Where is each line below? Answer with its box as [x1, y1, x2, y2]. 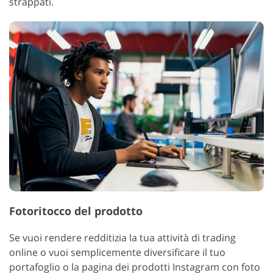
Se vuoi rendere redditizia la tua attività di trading [9, 231, 236, 245]
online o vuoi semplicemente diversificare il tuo [9, 246, 225, 260]
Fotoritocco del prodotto [9, 204, 143, 219]
